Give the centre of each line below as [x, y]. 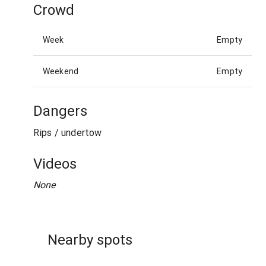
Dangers [60, 111]
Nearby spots [90, 240]
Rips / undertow [68, 132]
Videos [55, 164]
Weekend [61, 72]
